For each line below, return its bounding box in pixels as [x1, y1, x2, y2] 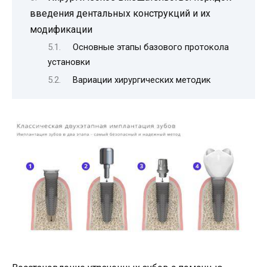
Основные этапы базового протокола [72, 42, 229, 53]
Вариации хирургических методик [72, 74, 211, 85]
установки [48, 57, 90, 68]
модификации [30, 23, 92, 35]
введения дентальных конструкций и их [30, 7, 210, 19]
